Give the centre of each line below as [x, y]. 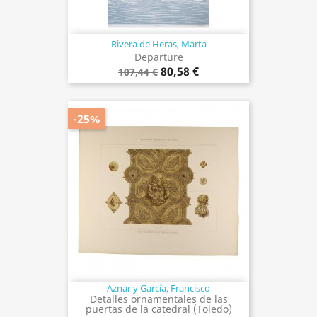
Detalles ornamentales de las [158, 299]
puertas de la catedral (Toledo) [158, 309]
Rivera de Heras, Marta [158, 44]
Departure [158, 57]
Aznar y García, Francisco [158, 288]
